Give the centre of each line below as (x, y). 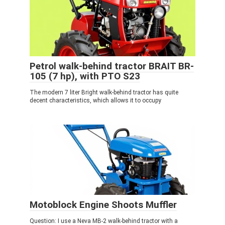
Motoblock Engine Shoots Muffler (103, 205)
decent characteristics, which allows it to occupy (95, 100)
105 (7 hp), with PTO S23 (85, 76)
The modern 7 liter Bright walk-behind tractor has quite (104, 92)
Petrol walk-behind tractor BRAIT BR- (112, 66)
